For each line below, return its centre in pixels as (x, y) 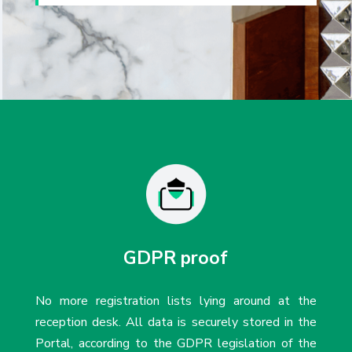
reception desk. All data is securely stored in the (176, 322)
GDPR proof (176, 258)
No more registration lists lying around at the (176, 301)
